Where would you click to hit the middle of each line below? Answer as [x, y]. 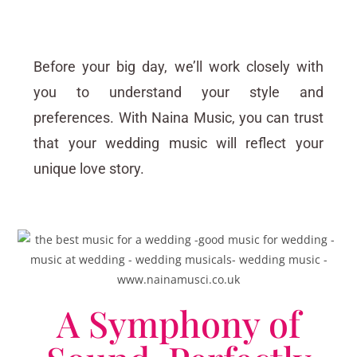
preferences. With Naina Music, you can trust [178, 118]
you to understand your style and [178, 92]
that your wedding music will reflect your [178, 143]
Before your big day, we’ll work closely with [178, 67]
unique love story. [89, 169]
